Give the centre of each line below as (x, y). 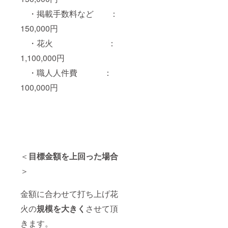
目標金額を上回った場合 (73, 156)
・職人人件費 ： (66, 73)
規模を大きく (61, 209)
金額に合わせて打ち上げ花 (69, 194)
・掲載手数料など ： (69, 14)
